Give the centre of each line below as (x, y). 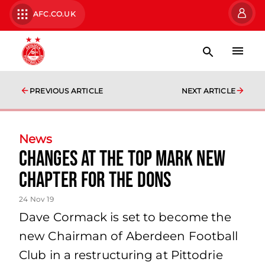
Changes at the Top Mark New (122, 159)
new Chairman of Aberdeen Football (129, 236)
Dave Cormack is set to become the (125, 217)
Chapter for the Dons (95, 181)
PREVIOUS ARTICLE (67, 91)
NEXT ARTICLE (208, 91)
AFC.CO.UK (54, 14)
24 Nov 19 (36, 199)
